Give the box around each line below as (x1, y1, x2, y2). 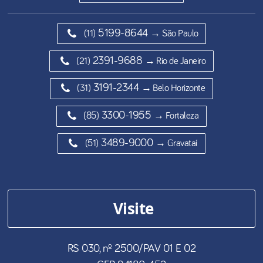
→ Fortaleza (153, 111, 199, 122)
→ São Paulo (150, 28, 198, 39)
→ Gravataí (155, 138, 197, 149)
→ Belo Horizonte (141, 83, 205, 94)
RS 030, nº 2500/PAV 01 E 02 (67, 243, 196, 255)
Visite (109, 198, 154, 220)
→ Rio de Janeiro (144, 56, 206, 66)
